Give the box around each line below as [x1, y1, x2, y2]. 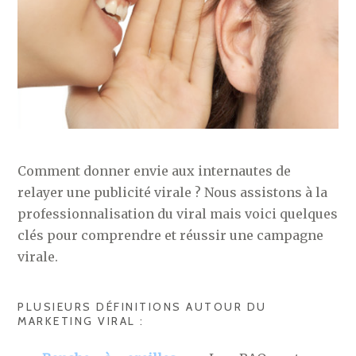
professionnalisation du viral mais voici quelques [17, 205, 339, 222]
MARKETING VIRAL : [17, 313, 145, 328]
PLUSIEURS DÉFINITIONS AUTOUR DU [17, 299, 267, 314]
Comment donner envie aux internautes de [17, 162, 292, 179]
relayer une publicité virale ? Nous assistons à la [17, 184, 328, 200]
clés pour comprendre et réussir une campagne [17, 226, 324, 243]
